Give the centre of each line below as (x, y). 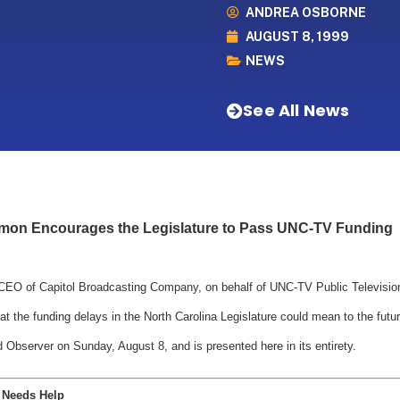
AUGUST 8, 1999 (297, 36)
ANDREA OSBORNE (306, 12)
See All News (296, 110)
